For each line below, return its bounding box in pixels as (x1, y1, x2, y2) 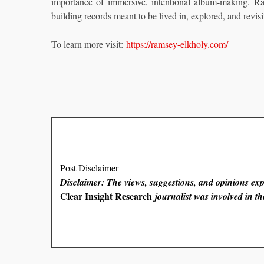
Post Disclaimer (60, 161, 119, 174)
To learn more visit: (51, 38, 126, 50)
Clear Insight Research (60, 189, 153, 203)
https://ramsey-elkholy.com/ (126, 38, 228, 50)
